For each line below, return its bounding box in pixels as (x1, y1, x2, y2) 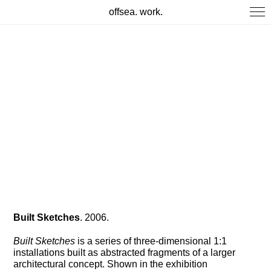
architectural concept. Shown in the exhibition (13, 259, 208, 270)
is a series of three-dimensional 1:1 (75, 236, 227, 247)
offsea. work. (108, 7, 163, 17)
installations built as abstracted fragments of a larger (13, 247, 236, 258)
